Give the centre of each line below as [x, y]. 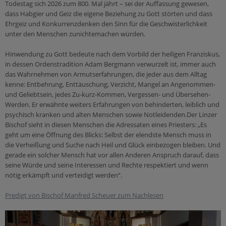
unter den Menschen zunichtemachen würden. [75, 34]
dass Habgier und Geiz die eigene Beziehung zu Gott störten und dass [109, 13]
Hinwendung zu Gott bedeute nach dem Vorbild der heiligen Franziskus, [112, 54]
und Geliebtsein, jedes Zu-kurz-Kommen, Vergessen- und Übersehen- [108, 94]
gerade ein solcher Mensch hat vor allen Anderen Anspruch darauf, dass [112, 155]
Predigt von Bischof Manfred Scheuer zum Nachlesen [84, 195]
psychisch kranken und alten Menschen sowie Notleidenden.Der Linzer [111, 114]
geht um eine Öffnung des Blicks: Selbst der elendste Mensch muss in [108, 134]
